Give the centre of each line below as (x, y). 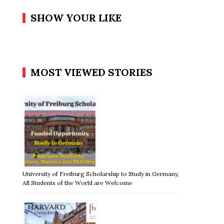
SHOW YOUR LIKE (76, 17)
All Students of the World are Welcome (78, 182)
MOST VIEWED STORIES (92, 72)
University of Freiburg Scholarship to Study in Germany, (101, 173)
